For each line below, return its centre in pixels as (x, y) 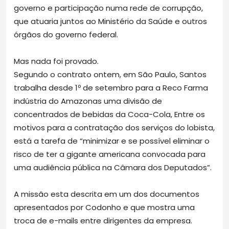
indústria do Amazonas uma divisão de (88, 101)
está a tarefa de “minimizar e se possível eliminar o (112, 141)
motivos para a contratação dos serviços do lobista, (114, 127)
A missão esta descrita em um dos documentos (107, 194)
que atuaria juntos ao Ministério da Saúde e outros (110, 21)
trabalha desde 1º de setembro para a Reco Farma (111, 87)
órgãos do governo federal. (66, 34)
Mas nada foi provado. (56, 61)
